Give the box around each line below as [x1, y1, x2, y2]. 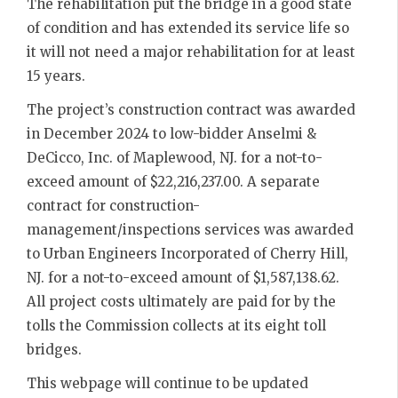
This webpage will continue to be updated [27, 375, 308, 392]
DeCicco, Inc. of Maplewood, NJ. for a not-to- [27, 148, 322, 166]
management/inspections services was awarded [27, 220, 354, 238]
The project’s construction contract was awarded [27, 100, 355, 118]
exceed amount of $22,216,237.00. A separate [27, 172, 320, 190]
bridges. [27, 340, 82, 358]
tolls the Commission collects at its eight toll [27, 316, 326, 334]
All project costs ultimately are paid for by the [27, 292, 336, 310]
